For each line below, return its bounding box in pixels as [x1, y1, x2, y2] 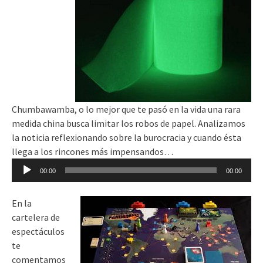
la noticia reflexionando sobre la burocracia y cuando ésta [12, 131, 241, 144]
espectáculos [12, 225, 65, 238]
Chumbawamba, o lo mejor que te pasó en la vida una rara [12, 103, 241, 116]
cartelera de [12, 211, 60, 224]
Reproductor [11, 159, 62, 171]
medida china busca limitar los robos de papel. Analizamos [12, 117, 245, 130]
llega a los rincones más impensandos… [12, 146, 173, 158]
